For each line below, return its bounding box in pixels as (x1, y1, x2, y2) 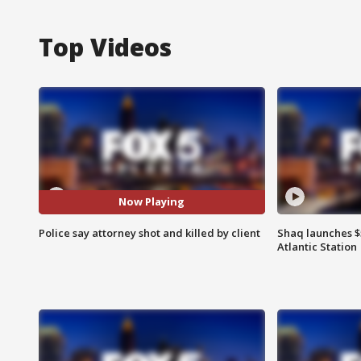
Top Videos (39, 30, 172, 64)
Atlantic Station (276, 239, 357, 254)
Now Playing (118, 194, 185, 210)
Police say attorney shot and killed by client (39, 225, 260, 240)
